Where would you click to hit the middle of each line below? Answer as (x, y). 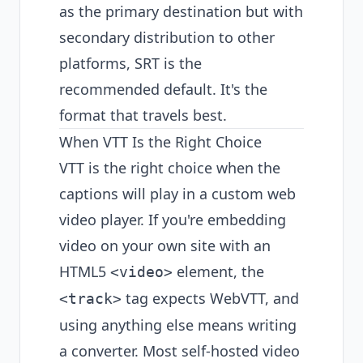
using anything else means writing (178, 325)
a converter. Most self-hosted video (179, 351)
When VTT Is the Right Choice (160, 142)
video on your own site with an (165, 246)
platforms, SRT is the (130, 63)
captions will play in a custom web (177, 194)
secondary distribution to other (167, 37)
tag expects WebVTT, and (210, 298)
